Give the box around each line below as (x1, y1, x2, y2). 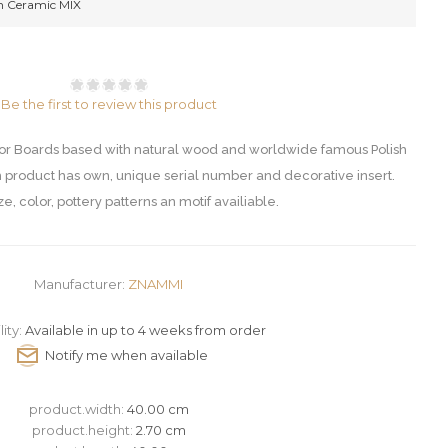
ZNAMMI (128, 276, 184, 292)
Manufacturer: (34, 276, 126, 292)
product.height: (31, 422, 136, 438)
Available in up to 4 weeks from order (25, 322, 267, 338)
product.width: (28, 401, 127, 417)
